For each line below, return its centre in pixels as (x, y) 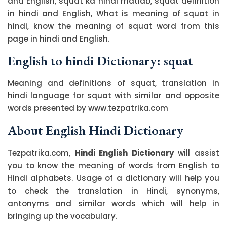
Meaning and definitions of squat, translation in (113, 83)
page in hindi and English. (59, 39)
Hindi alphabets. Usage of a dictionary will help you (113, 178)
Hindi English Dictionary (124, 153)
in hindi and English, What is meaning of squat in (113, 13)
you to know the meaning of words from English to (113, 165)
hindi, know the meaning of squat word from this (113, 26)
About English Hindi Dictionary (96, 130)
